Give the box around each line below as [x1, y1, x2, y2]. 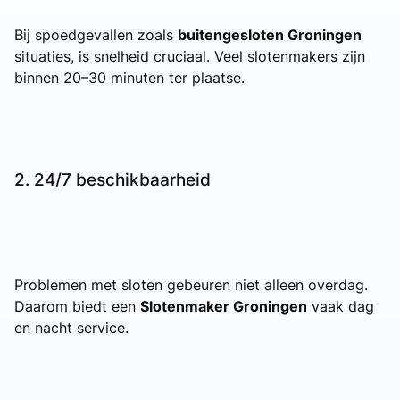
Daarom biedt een [14, 296, 140, 315]
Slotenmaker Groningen [140, 296, 307, 315]
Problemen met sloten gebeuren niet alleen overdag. [14, 275, 368, 294]
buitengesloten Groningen [178, 25, 362, 44]
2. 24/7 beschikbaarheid [14, 168, 211, 190]
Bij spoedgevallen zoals [14, 25, 178, 44]
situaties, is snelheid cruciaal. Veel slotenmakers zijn [14, 46, 365, 65]
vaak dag [307, 296, 374, 315]
